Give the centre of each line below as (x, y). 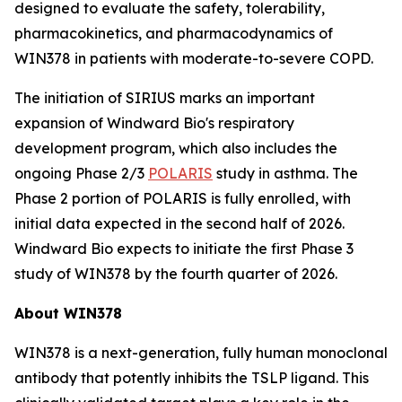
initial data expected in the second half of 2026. (179, 223)
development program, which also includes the (176, 148)
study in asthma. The (285, 173)
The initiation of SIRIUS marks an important (165, 98)
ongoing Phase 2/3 (81, 173)
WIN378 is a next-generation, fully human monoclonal (201, 353)
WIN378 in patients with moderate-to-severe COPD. (194, 58)
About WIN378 (68, 313)
